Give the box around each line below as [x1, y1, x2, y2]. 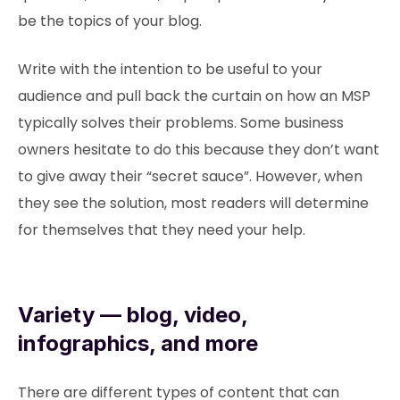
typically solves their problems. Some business [18, 112, 344, 133]
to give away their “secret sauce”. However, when [18, 166, 362, 187]
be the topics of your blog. [18, 11, 202, 31]
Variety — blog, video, [18, 302, 247, 328]
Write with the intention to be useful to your [18, 59, 322, 79]
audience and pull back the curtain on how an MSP [18, 86, 371, 106]
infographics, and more [18, 330, 258, 356]
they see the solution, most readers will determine [18, 193, 369, 213]
